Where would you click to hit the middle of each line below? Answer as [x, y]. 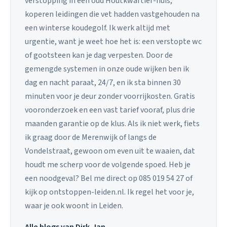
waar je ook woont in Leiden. [74, 206]
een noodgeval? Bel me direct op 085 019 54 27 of [109, 179]
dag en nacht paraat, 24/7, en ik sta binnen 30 [103, 83]
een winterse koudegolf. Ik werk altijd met [98, 28]
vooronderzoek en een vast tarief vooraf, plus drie [110, 110]
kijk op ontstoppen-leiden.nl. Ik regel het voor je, [109, 192]
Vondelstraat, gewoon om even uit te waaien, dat [110, 151]
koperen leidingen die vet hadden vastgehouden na [112, 14]
